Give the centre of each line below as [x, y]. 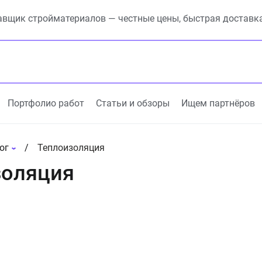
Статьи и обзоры [133, 103]
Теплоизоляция [71, 148]
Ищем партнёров [218, 103]
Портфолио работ [46, 103]
